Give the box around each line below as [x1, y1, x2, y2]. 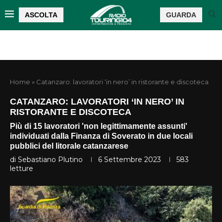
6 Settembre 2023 [98, 155, 161, 164]
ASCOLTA [25, 10, 57, 19]
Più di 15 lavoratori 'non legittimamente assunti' [10, 121, 187, 130]
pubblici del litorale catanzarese [10, 141, 128, 150]
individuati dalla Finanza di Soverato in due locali [10, 131, 193, 140]
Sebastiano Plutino [18, 155, 83, 164]
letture [10, 164, 33, 173]
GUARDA [166, 10, 197, 19]
